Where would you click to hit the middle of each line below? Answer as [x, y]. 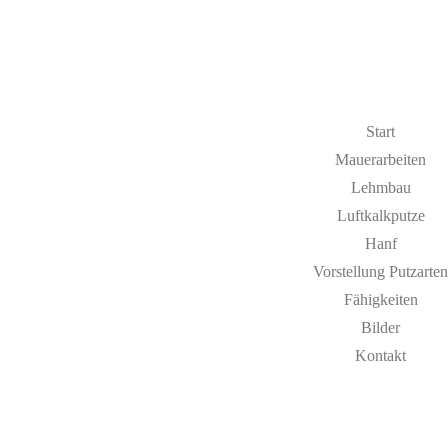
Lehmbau [380, 187]
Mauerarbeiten [380, 159]
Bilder [380, 327]
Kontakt [380, 355]
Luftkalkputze [380, 215]
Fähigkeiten [380, 299]
